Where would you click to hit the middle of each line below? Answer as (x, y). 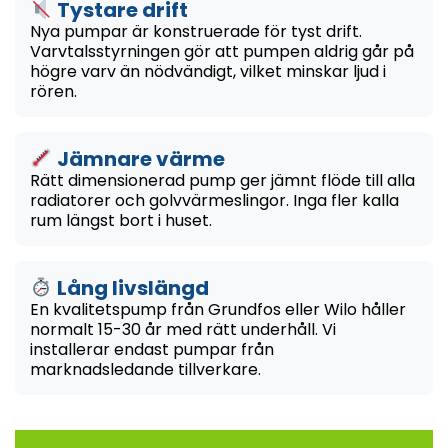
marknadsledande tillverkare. (145, 369)
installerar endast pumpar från (152, 349)
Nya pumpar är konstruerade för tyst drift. (196, 31)
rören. (53, 91)
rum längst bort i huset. (121, 220)
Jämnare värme (138, 158)
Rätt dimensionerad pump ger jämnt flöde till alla (222, 180)
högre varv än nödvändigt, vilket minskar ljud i (208, 71)
